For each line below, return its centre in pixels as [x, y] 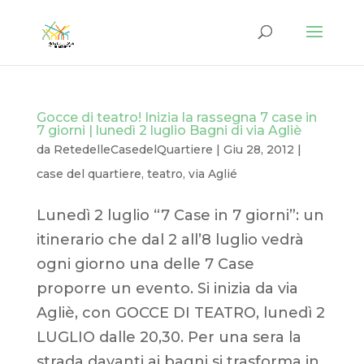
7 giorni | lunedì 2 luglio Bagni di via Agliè [169, 130]
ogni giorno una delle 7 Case [145, 264]
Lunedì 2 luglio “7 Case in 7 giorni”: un [180, 215]
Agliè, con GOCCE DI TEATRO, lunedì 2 [180, 313]
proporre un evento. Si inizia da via [167, 288]
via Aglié [212, 174]
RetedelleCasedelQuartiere [133, 149]
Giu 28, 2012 [258, 149]
